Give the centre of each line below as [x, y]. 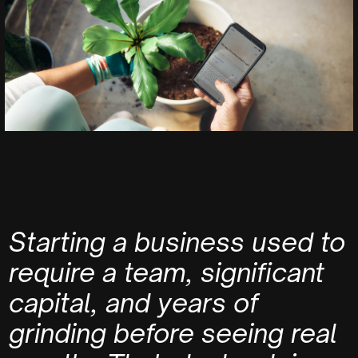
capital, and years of [133, 302]
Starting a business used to [177, 242]
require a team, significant [167, 272]
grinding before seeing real [173, 333]
